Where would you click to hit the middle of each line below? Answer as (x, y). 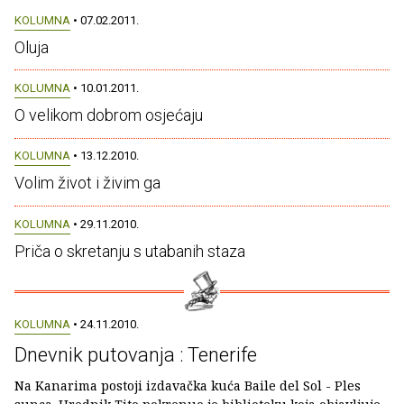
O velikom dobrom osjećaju (109, 115)
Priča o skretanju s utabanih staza (130, 251)
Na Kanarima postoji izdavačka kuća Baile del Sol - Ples (188, 385)
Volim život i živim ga (87, 183)
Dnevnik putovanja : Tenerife (136, 354)
